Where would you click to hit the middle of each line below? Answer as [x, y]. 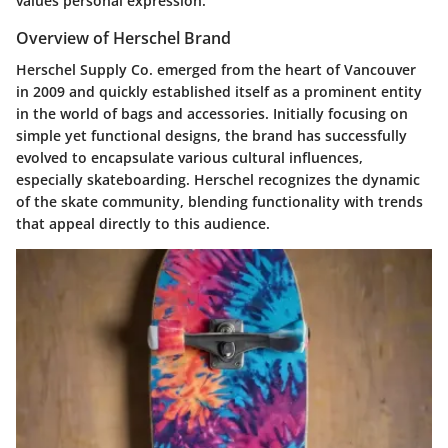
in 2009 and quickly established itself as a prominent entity [219, 92]
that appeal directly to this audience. [143, 224]
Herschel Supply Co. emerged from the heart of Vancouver [216, 70]
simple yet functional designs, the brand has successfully [211, 136]
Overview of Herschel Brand [123, 37]
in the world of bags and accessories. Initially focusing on [212, 114]
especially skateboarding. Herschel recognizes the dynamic [218, 180]
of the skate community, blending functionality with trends [219, 202]
